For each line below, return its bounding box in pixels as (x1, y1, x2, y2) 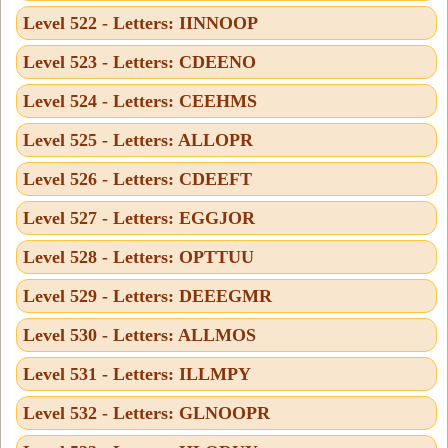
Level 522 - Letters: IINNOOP (23, 12, 258, 33)
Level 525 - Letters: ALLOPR (23, 129, 253, 150)
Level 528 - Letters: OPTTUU (23, 246, 254, 267)
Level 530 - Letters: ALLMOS (23, 324, 256, 345)
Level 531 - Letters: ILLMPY (23, 363, 251, 384)
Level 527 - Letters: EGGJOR (23, 207, 255, 228)
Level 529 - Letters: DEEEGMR (23, 285, 272, 306)
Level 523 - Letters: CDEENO (23, 51, 256, 72)
